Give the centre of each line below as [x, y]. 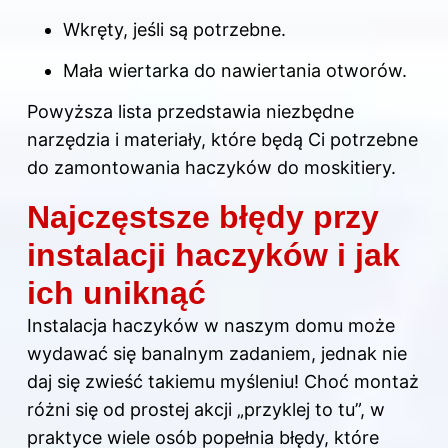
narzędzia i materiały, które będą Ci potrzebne [222, 140]
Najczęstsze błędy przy [203, 217]
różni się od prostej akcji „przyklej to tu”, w [206, 410]
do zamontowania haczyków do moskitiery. [211, 168]
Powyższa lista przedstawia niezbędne [190, 112]
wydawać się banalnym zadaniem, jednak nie [217, 354]
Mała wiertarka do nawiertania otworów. [235, 70]
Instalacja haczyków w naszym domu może [211, 326]
